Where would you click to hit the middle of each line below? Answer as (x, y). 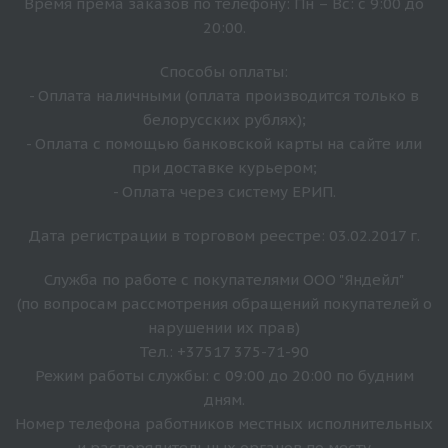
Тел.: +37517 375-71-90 (224, 351)
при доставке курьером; (224, 167)
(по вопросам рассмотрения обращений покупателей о (224, 303)
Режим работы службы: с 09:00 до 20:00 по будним (224, 375)
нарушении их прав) (224, 327)
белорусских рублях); (224, 119)
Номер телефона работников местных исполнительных (224, 423)
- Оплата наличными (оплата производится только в (224, 95)
